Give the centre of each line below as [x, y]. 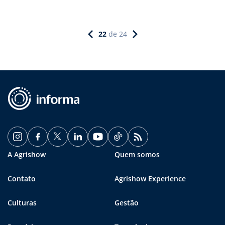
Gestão [127, 202]
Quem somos [137, 154]
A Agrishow [27, 154]
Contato [22, 178]
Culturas [22, 202]
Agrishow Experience [150, 178]
